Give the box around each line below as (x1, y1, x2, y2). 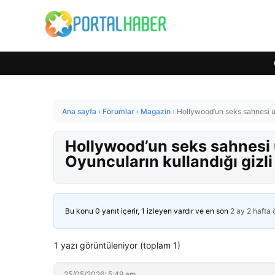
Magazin (141, 107, 171, 116)
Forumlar (103, 107, 134, 116)
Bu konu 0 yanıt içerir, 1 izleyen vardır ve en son (65, 206, 230, 215)
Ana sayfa (62, 107, 96, 116)
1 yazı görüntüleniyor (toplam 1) (54, 240, 180, 250)
